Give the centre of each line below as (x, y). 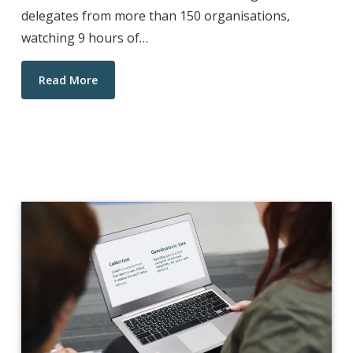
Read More (68, 80)
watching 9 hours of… (84, 38)
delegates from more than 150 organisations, (155, 16)
